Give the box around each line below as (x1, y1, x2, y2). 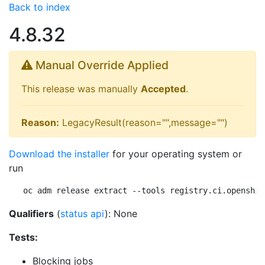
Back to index (9, 1, 70, 13)
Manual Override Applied (33, 58, 169, 72)
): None (105, 208, 137, 219)
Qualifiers (9, 208, 54, 219)
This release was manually (21, 83, 141, 95)
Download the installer (9, 148, 109, 160)
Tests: (9, 231, 38, 243)
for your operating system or (109, 148, 242, 160)
